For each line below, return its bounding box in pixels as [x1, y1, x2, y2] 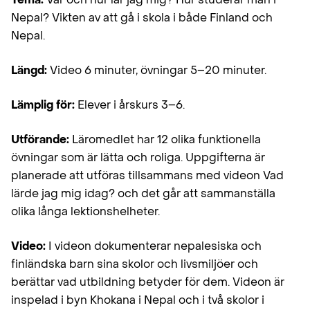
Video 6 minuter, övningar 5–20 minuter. [47, 63, 266, 77]
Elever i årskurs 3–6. [75, 98, 185, 112]
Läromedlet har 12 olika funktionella [69, 132, 261, 147]
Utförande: [11, 132, 69, 147]
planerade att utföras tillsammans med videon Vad [11, 168, 284, 183]
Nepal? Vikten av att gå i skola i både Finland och [11, 10, 273, 25]
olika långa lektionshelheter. [11, 204, 160, 219]
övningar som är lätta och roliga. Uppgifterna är [11, 150, 265, 165]
